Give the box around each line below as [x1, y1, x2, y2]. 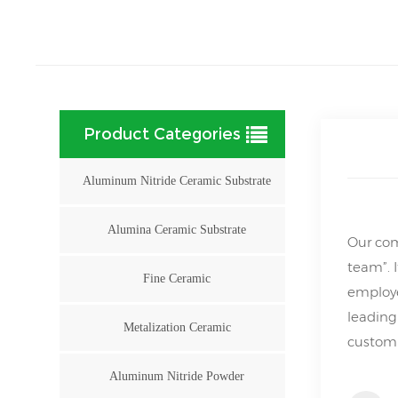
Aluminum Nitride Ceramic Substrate [83, 173, 272, 187]
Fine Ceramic [143, 271, 211, 285]
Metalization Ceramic [123, 320, 231, 334]
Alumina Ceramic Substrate [107, 222, 247, 236]
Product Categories [83, 123, 241, 144]
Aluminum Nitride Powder [109, 369, 245, 383]
